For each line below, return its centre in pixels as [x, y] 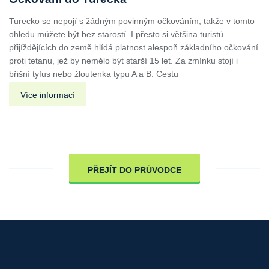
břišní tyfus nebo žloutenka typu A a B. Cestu [94, 74]
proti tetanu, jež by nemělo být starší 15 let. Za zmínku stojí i [123, 61]
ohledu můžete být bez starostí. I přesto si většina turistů [116, 35]
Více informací [48, 95]
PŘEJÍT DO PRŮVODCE [134, 170]
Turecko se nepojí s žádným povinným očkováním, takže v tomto [132, 21]
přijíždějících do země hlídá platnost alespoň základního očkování [134, 48]
